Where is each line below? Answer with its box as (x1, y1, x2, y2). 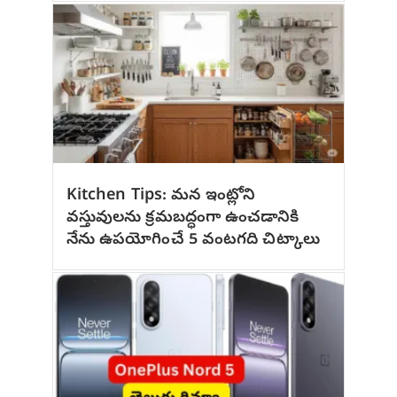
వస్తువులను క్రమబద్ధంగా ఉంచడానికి (66, 207, 300, 230)
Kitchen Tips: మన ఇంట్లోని (66, 185, 255, 208)
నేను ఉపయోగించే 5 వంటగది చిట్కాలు (66, 230, 320, 253)
